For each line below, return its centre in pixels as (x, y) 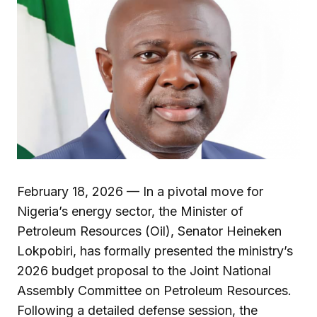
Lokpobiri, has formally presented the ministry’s (155, 250)
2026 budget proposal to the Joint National (144, 270)
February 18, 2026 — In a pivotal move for (140, 191)
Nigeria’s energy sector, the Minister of (130, 211)
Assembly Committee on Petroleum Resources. (154, 290)
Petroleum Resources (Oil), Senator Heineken (149, 231)
